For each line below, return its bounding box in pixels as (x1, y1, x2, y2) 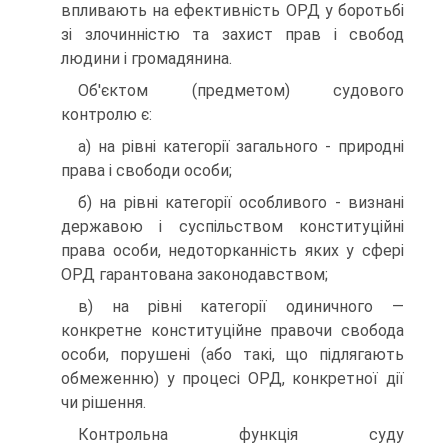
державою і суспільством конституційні (61, 217, 404, 236)
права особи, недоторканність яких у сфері (61, 241, 404, 260)
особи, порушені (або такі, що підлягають (61, 345, 404, 364)
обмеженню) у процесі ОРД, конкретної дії (61, 369, 404, 388)
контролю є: (61, 105, 152, 124)
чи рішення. (61, 393, 146, 412)
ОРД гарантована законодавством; (61, 265, 328, 284)
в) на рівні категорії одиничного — (78, 297, 404, 316)
